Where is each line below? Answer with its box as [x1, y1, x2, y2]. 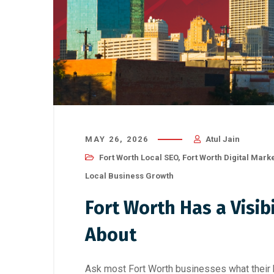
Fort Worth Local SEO [99, 153, 178, 163]
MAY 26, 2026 [85, 135, 149, 144]
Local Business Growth [85, 171, 174, 181]
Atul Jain [206, 135, 240, 144]
